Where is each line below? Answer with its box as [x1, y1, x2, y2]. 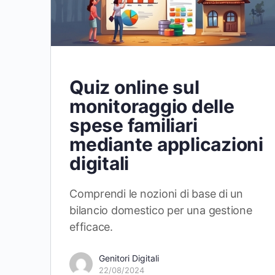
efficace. [69, 220, 113, 233]
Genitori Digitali [99, 252, 159, 263]
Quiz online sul [69, 76, 199, 98]
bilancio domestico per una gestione [69, 203, 252, 217]
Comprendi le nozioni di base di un [69, 187, 243, 200]
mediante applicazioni [69, 133, 263, 155]
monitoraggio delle [69, 95, 234, 117]
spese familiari [69, 114, 198, 136]
